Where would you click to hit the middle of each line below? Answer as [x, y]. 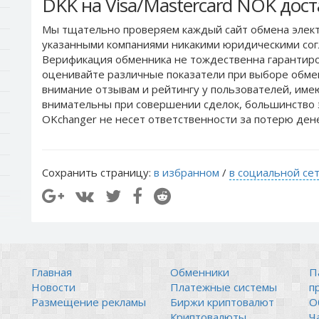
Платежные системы [224, 287]
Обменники [200, 272]
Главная [52, 272]
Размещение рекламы [89, 302]
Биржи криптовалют [222, 302]
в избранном [187, 172]
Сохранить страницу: [98, 172]
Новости [53, 287]
